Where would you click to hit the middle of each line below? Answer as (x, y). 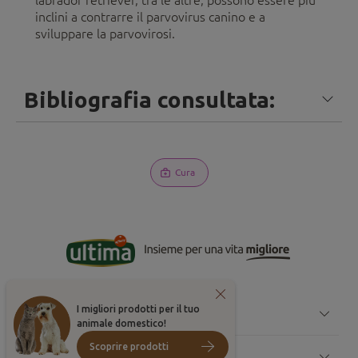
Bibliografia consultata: (149, 99)
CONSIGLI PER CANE (86, 313)
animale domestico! (121, 323)
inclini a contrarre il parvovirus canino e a (150, 16)
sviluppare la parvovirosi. (107, 33)
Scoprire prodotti (129, 346)
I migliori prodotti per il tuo (138, 309)
